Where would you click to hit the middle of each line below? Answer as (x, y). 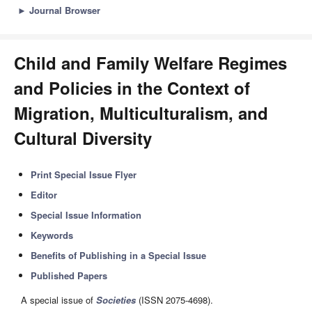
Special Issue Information (86, 215)
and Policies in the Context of (132, 88)
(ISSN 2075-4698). (174, 300)
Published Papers (69, 275)
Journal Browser (65, 10)
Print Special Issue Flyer (84, 174)
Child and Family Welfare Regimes (150, 63)
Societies (116, 300)
